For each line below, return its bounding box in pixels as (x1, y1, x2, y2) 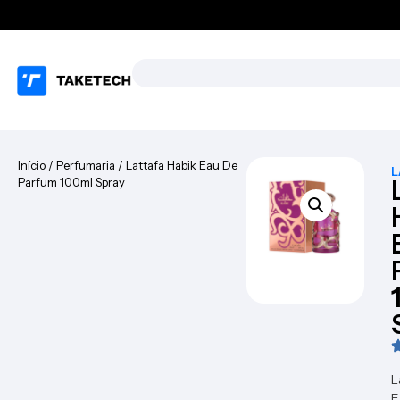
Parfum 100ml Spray (18, 175, 125, 189)
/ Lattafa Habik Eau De (115, 158, 237, 172)
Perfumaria (56, 158, 115, 172)
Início (18, 158, 46, 172)
